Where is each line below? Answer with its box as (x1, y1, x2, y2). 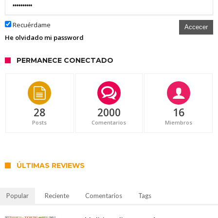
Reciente (45, 192, 69, 200)
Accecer (184, 23, 208, 31)
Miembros (164, 119, 192, 127)
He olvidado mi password (5, 33, 84, 42)
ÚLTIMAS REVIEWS (17, 161, 85, 170)
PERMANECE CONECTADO (17, 56, 113, 65)
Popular (6, 192, 29, 200)
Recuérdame (11, 20, 51, 30)
